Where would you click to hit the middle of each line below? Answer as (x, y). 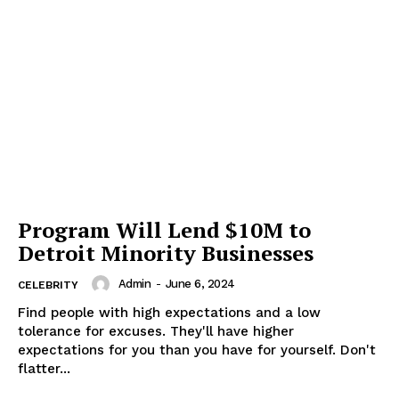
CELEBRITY (48, 285)
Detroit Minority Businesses (166, 252)
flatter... (44, 368)
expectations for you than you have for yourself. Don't (197, 350)
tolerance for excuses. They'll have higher (156, 331)
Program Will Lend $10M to (164, 229)
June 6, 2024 (200, 284)
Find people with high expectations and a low (169, 312)
